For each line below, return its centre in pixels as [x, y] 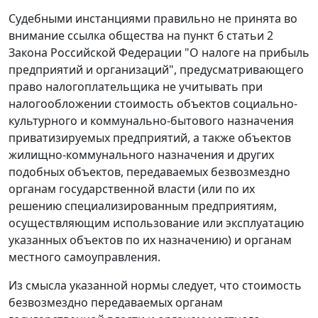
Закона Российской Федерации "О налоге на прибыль [159, 53]
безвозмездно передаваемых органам [116, 303]
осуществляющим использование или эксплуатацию [156, 223]
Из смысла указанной [70, 286]
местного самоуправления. [84, 257]
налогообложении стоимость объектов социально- [153, 104]
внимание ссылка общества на [96, 36]
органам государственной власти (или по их [132, 189]
